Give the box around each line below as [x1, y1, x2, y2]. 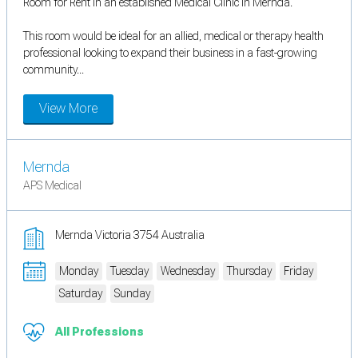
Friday [284, 264, 313, 277]
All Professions [55, 324, 144, 338]
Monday [59, 264, 98, 277]
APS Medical [23, 178, 82, 192]
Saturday [59, 286, 102, 300]
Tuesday [110, 264, 149, 277]
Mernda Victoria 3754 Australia [55, 228, 205, 241]
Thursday [227, 264, 272, 277]
